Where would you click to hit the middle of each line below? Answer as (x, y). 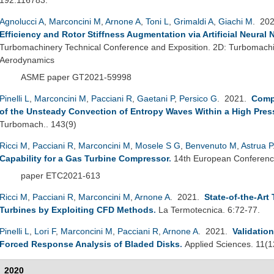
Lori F (45, 231)
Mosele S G (158, 145)
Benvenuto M (211, 145)
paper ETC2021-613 (61, 175)
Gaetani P (156, 98)
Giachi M (235, 21)
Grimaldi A (194, 21)
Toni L (157, 21)
